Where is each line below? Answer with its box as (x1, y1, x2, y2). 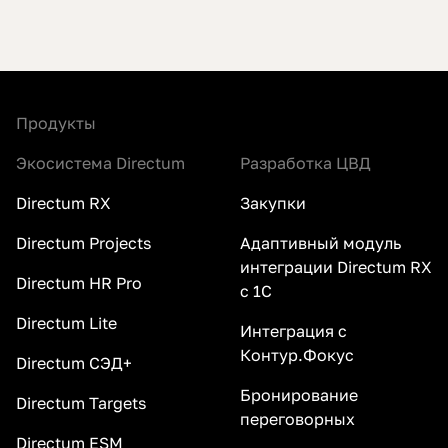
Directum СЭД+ (16, 353, 132, 374)
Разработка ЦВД (240, 153, 371, 174)
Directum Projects (16, 233, 151, 254)
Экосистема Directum (16, 153, 185, 174)
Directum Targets (16, 393, 146, 414)
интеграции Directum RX (240, 257, 432, 278)
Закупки (240, 193, 306, 214)
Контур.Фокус (240, 345, 354, 366)
